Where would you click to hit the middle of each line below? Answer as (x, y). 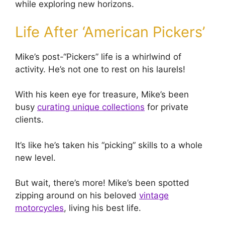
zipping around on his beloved (77, 196)
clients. (29, 120)
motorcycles (39, 208)
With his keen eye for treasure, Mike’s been (102, 95)
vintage (154, 196)
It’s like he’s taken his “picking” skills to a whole (109, 145)
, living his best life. (102, 208)
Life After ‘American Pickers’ (110, 32)
